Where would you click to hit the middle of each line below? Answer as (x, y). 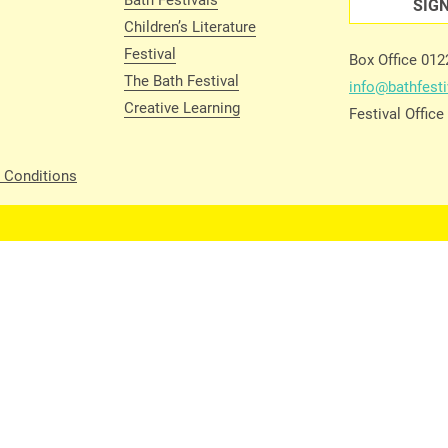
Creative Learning (182, 107)
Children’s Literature (190, 26)
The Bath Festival (181, 80)
